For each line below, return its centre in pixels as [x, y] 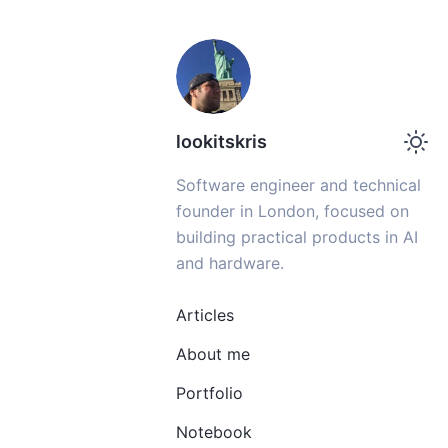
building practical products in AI [297, 237]
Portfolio [209, 393]
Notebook [214, 432]
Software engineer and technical [298, 185]
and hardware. [230, 263]
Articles [205, 315]
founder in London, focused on [292, 211]
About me [213, 354]
